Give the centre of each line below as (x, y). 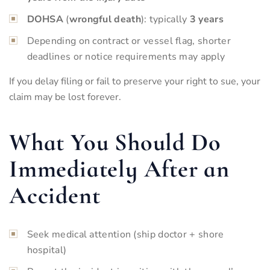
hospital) (47, 250)
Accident (55, 195)
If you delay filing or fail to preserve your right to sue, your (135, 81)
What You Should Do (115, 142)
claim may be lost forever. (65, 97)
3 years (205, 19)
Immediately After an (119, 168)
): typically (164, 19)
